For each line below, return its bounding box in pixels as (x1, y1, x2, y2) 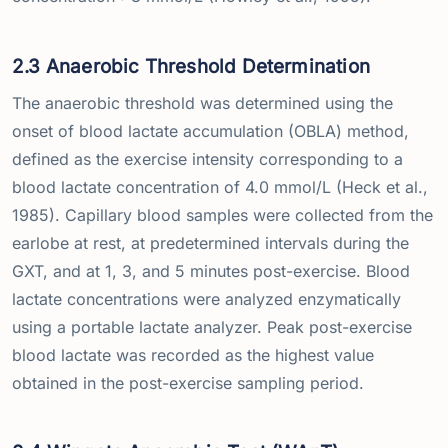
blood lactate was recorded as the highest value (12, 344, 374, 365)
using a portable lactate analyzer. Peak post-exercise (12, 316, 412, 337)
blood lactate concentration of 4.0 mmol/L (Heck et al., (12, 176, 428, 197)
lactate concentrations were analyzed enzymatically (12, 288, 401, 309)
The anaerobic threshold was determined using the (12, 92, 393, 113)
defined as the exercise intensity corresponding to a (12, 148, 403, 169)
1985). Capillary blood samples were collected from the (12, 204, 433, 225)
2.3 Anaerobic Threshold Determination (12, 54, 370, 78)
